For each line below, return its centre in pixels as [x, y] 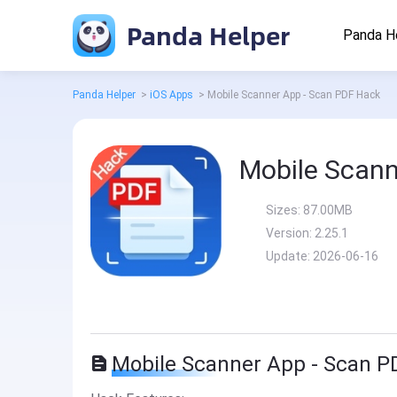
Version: [290, 233]
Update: [289, 256]
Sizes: [284, 210]
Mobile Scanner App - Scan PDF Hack [294, 95]
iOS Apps [171, 95]
